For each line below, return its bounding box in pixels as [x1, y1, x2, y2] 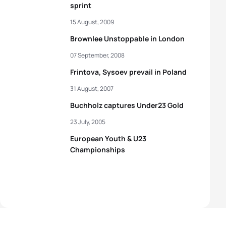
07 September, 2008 [70, 51, 125, 60]
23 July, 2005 [70, 118, 105, 126]
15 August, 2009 [70, 18, 114, 26]
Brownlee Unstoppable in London [70, 34, 185, 43]
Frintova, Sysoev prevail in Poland [70, 67, 187, 77]
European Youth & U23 [70, 134, 146, 143]
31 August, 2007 [70, 84, 114, 93]
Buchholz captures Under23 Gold [70, 100, 184, 110]
